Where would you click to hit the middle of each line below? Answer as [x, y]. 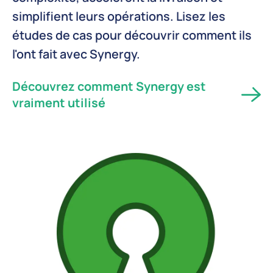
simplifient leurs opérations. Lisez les [119, 16]
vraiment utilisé [59, 103]
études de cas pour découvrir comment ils [132, 35]
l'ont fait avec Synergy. [76, 54]
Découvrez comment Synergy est [109, 87]
